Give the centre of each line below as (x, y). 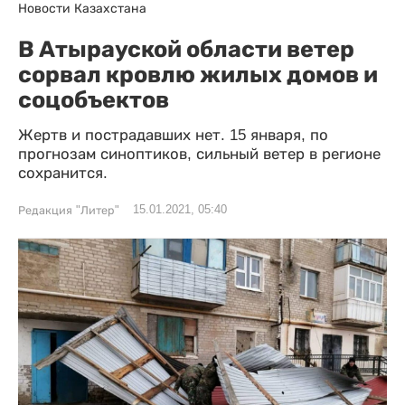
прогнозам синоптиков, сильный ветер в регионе (199, 154)
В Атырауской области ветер (186, 49)
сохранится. (63, 173)
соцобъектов (94, 99)
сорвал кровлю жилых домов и (198, 74)
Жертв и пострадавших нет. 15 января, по (173, 135)
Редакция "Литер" (69, 211)
